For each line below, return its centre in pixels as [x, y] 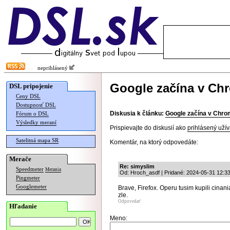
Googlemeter [31, 187]
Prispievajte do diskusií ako [149, 128]
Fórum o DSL [32, 114]
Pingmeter [28, 178]
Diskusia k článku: [137, 113]
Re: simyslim [137, 166]
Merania [53, 169]
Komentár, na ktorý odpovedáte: [154, 142]
